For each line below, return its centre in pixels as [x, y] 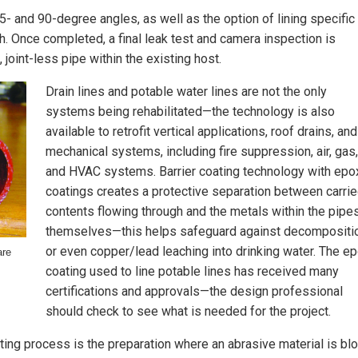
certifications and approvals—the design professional [194, 291]
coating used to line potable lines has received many [192, 271]
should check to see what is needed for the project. [188, 311]
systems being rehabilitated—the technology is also [190, 111]
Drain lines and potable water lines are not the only [186, 91]
